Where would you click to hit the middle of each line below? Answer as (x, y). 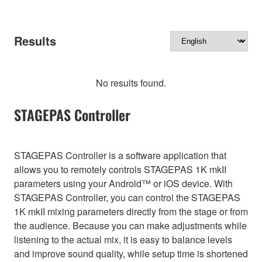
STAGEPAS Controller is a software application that (120, 155)
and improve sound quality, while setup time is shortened (131, 253)
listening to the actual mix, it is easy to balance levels (123, 239)
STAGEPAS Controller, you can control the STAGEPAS (127, 197)
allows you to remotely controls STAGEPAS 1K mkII (120, 169)
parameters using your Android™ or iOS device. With (123, 183)
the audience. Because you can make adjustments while (130, 225)
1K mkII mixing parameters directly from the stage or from (131, 211)
